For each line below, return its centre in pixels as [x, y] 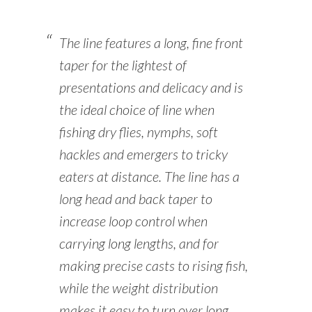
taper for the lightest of [123, 65]
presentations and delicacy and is [151, 87]
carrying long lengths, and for [139, 243]
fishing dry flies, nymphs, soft [138, 132]
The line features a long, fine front [151, 43]
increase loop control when [133, 221]
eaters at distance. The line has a [149, 177]
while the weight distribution [138, 288]
